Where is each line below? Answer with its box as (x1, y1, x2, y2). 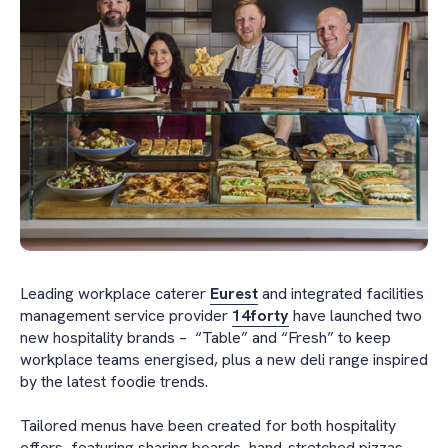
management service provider (20, 305, 232, 326)
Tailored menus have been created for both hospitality (20, 415, 396, 437)
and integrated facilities (258, 283, 424, 304)
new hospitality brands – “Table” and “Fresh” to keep (20, 327, 391, 348)
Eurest (210, 283, 258, 304)
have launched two (289, 305, 422, 326)
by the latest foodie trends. (20, 371, 216, 392)
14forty (232, 305, 289, 326)
